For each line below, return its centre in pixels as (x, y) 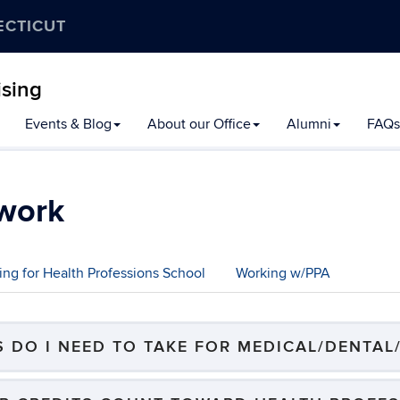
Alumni (309, 124)
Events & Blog (68, 124)
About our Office (199, 124)
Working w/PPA (283, 273)
